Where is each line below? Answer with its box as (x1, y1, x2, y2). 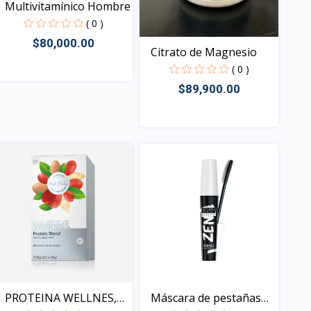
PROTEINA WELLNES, (5, 290, 117, 306)
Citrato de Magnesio (151, 44, 257, 60)
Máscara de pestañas (151, 290, 261, 306)
